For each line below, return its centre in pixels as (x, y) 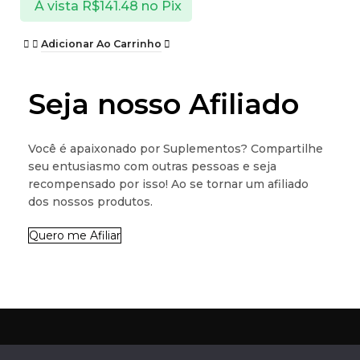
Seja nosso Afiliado (164, 104)
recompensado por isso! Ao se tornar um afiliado (168, 184)
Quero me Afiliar (75, 235)
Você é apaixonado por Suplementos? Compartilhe (176, 148)
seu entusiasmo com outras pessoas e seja (152, 166)
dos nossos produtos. (90, 201)
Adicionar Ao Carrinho (101, 43)
